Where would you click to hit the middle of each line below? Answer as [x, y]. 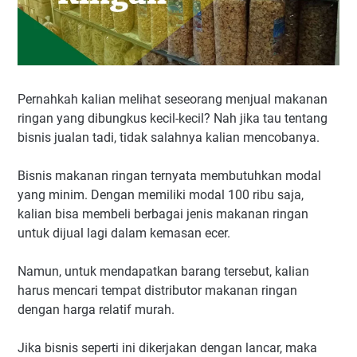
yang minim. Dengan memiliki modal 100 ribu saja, [161, 194]
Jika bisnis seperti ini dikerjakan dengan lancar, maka [167, 347]
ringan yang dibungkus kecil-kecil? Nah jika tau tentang [173, 118]
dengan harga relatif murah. [96, 309]
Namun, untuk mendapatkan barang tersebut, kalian [163, 271]
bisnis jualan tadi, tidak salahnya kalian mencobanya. [169, 137]
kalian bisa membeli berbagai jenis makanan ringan [163, 214]
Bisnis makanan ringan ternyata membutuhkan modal [169, 175]
